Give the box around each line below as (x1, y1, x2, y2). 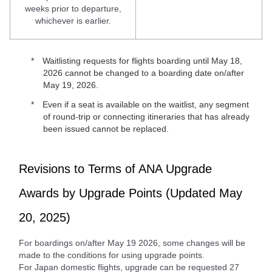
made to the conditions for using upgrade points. (19, 250, 205, 260)
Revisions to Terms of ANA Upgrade (19, 161, 212, 175)
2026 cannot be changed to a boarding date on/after (43, 67, 244, 78)
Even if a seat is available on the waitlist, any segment (40, 99, 249, 109)
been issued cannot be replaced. (43, 123, 169, 134)
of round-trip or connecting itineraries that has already (43, 111, 250, 121)
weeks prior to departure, (24, 3, 121, 13)
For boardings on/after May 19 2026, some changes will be (19, 237, 245, 248)
